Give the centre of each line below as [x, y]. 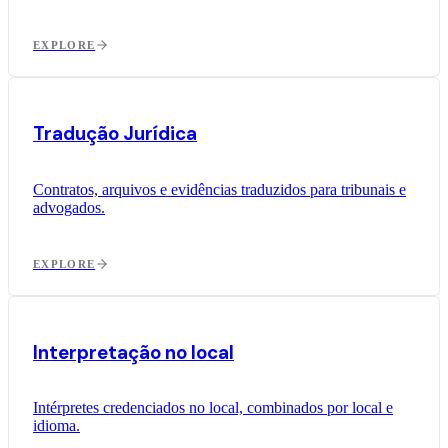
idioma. [56, 426]
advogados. [69, 207]
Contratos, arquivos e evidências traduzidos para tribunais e [219, 189]
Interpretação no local [133, 352]
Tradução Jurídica [115, 134]
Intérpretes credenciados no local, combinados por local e [213, 408]
